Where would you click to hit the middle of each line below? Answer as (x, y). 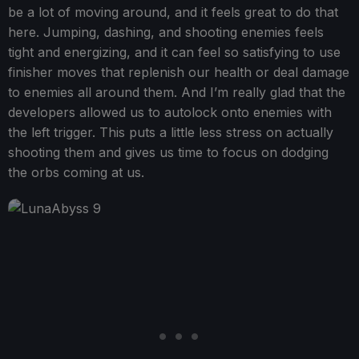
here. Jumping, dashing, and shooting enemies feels (166, 32)
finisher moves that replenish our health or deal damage (179, 72)
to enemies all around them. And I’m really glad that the (177, 92)
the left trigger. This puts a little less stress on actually (171, 132)
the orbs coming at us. (76, 172)
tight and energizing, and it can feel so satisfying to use (174, 52)
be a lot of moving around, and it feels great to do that (173, 12)
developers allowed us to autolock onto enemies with (170, 112)
